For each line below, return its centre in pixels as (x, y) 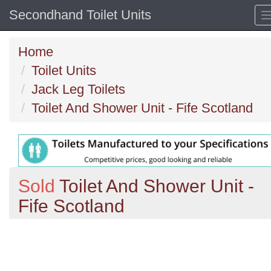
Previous (52, 227)
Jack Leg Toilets (78, 89)
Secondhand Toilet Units (80, 15)
